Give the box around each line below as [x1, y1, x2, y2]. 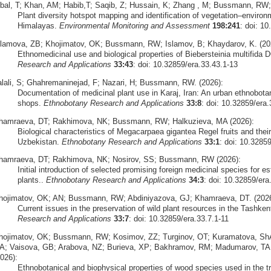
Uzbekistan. [17, 137, 62, 146]
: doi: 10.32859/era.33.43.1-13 [132, 60, 238, 70]
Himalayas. [17, 21, 59, 31]
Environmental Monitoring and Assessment [59, 21, 210, 31]
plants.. [17, 175, 46, 185]
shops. [17, 98, 44, 108]
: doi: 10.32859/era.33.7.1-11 [128, 214, 229, 224]
